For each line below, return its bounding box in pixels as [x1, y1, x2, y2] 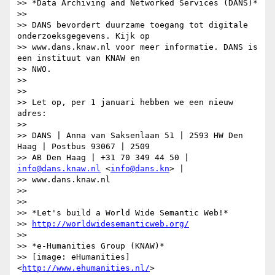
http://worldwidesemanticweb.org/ [32, 219, 189, 229]
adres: [17, 109, 47, 118]
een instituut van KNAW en [17, 53, 140, 63]
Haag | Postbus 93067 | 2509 [17, 142, 150, 152]
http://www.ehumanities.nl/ [22, 263, 150, 273]
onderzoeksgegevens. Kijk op [17, 31, 150, 41]
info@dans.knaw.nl [17, 164, 101, 174]
